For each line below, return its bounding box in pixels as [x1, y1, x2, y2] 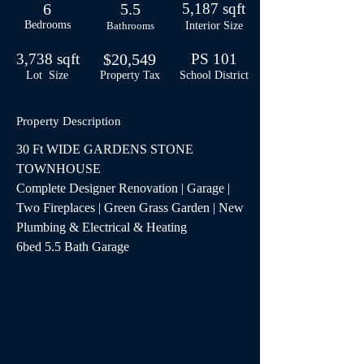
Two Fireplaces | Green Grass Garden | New [16, 201, 247, 214]
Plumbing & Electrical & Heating [16, 220, 187, 234]
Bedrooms [24, 19, 71, 31]
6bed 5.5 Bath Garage [16, 240, 129, 253]
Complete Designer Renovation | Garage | [16, 181, 233, 195]
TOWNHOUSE [16, 162, 101, 175]
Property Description [16, 115, 121, 128]
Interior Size [184, 19, 243, 32]
